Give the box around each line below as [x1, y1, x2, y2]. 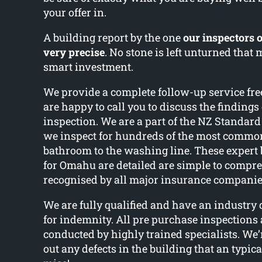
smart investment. [43, 60, 133, 74]
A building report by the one [43, 30, 183, 45]
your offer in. [43, 5, 106, 20]
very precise [43, 45, 105, 60]
